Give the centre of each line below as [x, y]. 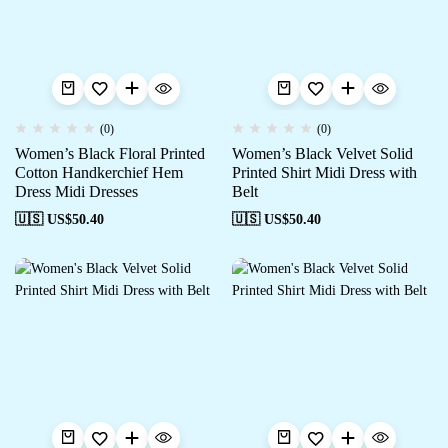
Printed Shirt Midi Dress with [324, 172]
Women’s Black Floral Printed [110, 153]
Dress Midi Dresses [76, 191]
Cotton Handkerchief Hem [99, 172]
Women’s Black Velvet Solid [322, 153]
